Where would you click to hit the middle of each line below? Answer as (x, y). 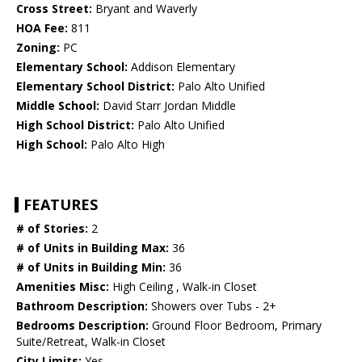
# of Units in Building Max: (93, 248)
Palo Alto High (126, 145)
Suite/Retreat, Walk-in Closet (91, 342)
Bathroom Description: (82, 306)
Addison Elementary (181, 67)
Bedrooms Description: (82, 326)
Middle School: (58, 106)
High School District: (75, 125)
